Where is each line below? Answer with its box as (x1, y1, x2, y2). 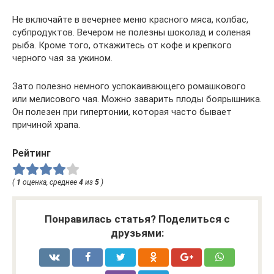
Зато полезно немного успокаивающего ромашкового (12, 81, 246, 92)
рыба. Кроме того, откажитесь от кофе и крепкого (12, 40, 232, 51)
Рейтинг (12, 147, 51, 159)
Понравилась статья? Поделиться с (44, 212, 230, 225)
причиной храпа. (12, 119, 80, 130)
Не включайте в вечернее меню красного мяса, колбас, (12, 14, 248, 25)
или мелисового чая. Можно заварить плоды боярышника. (12, 94, 262, 105)
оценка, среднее (21, 177, 79, 187)
